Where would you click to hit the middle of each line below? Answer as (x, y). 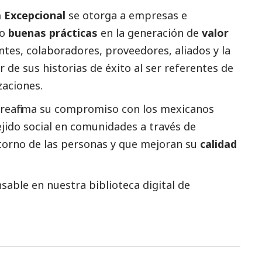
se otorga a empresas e (126, 15)
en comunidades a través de (124, 126)
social (38, 126)
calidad (218, 144)
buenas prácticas (51, 32)
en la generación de (150, 32)
